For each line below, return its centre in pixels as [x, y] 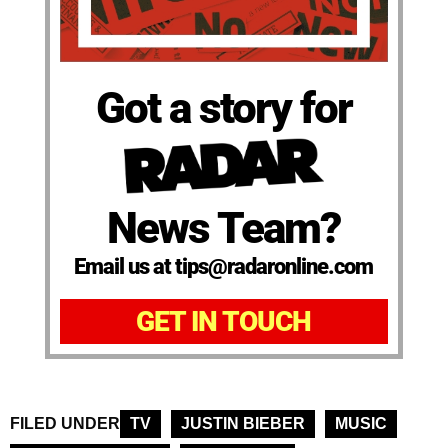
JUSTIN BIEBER [243, 424]
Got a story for [223, 107]
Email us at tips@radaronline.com [224, 267]
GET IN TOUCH [224, 322]
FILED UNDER [65, 424]
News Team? [224, 228]
